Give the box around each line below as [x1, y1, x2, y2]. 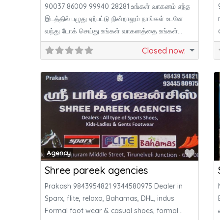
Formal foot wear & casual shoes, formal [45, 206, 179, 216]
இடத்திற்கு [45, 38, 76, 48]
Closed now [142, 45, 185, 55]
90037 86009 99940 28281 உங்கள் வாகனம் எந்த [45, 1, 191, 11]
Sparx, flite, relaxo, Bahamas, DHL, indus [45, 194, 175, 203]
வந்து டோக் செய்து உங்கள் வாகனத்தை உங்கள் [45, 26, 178, 35]
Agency [46, 148, 71, 157]
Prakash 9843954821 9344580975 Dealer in [45, 182, 183, 191]
